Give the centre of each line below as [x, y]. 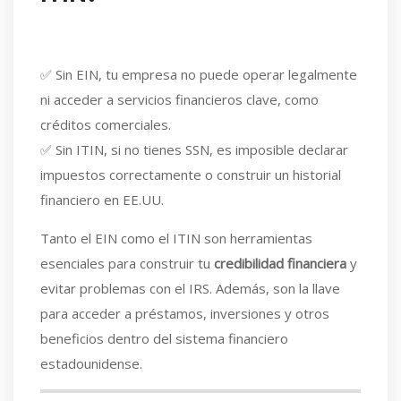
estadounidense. [91, 363]
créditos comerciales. [106, 124]
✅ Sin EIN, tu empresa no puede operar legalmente [199, 74]
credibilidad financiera [280, 263]
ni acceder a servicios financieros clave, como [179, 99]
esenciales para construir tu [127, 263]
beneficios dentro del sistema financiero [164, 338]
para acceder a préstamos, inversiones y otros [185, 313]
